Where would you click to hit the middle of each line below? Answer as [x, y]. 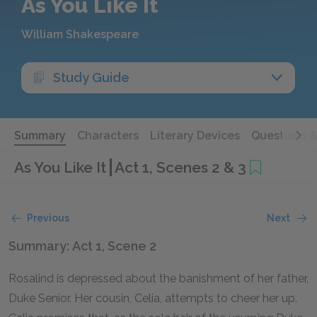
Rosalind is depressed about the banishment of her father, [158, 278]
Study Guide [91, 77]
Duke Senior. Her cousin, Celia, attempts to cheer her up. [153, 298]
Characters [108, 136]
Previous [48, 218]
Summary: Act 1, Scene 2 [82, 246]
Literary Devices [195, 136]
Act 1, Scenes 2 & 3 [180, 167]
